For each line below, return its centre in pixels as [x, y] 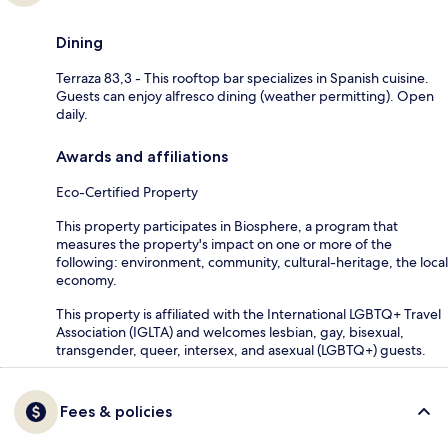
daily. [72, 113]
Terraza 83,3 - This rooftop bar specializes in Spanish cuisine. [242, 77]
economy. [86, 279]
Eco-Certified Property [127, 191]
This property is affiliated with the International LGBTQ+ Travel [248, 313]
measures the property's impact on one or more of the [224, 243]
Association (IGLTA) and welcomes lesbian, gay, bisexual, [230, 331]
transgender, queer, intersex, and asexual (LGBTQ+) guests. [241, 349]
